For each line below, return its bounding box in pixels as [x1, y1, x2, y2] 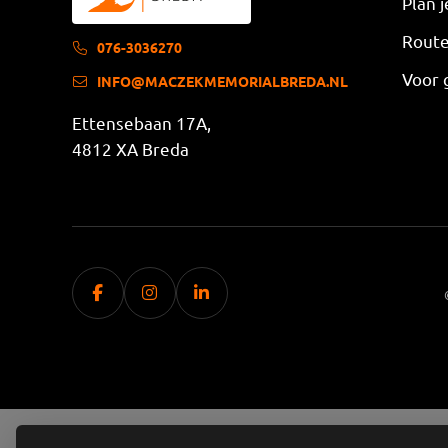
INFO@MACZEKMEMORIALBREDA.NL [97, 71, 348, 90]
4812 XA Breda [71, 137, 189, 159]
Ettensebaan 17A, [71, 111, 211, 133]
